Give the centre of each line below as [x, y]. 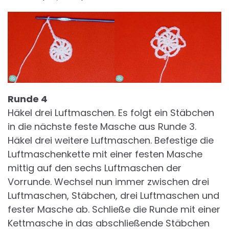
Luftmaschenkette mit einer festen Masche [105, 154]
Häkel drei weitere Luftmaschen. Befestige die [111, 141]
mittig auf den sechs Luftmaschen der [95, 168]
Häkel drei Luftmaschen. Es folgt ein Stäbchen [111, 113]
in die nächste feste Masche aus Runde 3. [102, 127]
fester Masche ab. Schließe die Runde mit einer [114, 210]
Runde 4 [28, 99]
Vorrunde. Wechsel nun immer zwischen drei [108, 182]
